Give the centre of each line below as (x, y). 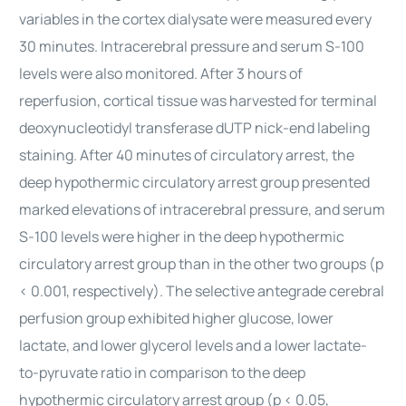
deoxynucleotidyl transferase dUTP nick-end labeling (195, 128)
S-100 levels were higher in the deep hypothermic (182, 237)
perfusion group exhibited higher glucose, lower (177, 318)
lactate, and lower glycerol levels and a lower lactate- (193, 345)
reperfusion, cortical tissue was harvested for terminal (198, 101)
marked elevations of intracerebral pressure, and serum (203, 209)
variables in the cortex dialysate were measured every (196, 19)
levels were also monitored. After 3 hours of (161, 73)
